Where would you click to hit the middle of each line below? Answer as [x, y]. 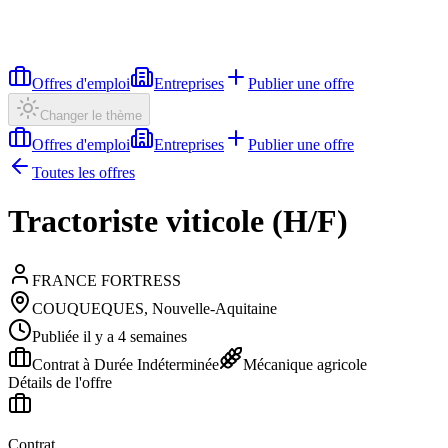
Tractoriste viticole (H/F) [178, 221]
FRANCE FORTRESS [106, 280]
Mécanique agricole [305, 364]
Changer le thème [91, 115]
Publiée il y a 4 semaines [109, 336]
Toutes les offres [83, 172]
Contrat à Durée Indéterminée [125, 364]
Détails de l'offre [60, 382]
